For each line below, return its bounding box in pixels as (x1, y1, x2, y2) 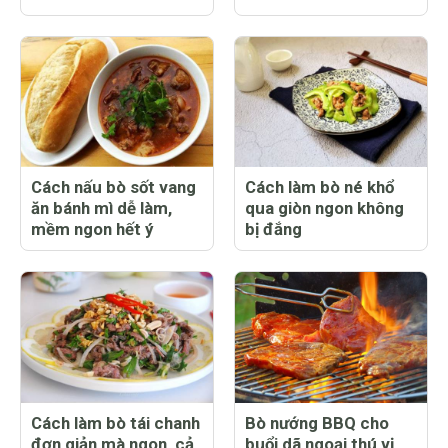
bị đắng (245, 219, 302, 240)
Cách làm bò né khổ (245, 177, 394, 198)
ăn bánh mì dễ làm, (31, 198, 172, 219)
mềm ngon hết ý (31, 219, 153, 240)
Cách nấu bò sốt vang (31, 177, 196, 198)
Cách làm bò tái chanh (31, 412, 200, 433)
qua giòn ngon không (245, 198, 404, 219)
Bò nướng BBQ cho (245, 412, 389, 433)
